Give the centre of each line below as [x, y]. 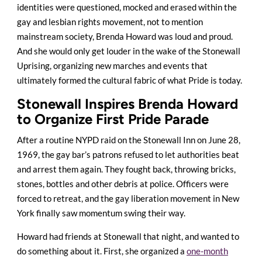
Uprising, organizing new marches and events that [112, 65]
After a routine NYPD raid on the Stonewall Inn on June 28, [129, 139]
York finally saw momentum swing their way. [101, 213]
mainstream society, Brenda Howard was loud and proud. [125, 36]
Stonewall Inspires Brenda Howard [127, 104]
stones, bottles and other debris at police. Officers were [123, 183]
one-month [207, 251]
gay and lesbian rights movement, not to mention [110, 21]
